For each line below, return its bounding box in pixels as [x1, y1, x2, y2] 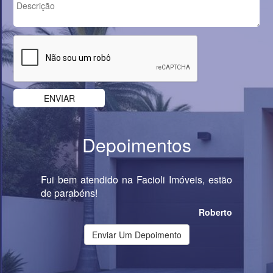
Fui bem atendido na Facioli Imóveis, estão [41, 172, 232, 187]
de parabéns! [41, 186, 98, 200]
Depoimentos [82, 132, 191, 158]
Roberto [198, 206, 232, 219]
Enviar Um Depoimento [91, 229, 182, 241]
